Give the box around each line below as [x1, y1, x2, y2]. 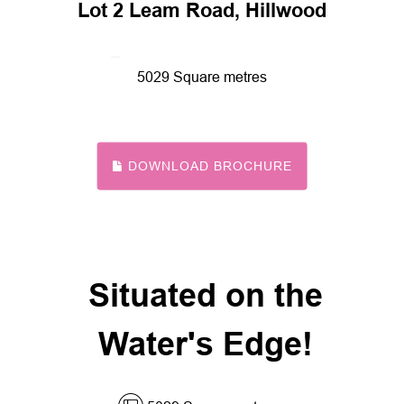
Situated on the [87, 276, 323, 315]
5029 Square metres [136, 69, 267, 86]
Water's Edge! [97, 325, 313, 363]
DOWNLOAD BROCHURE [124, 159, 293, 174]
